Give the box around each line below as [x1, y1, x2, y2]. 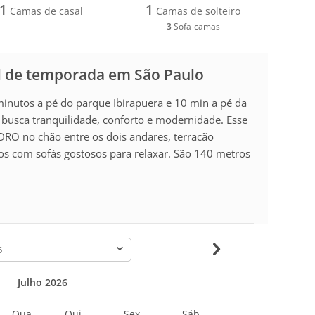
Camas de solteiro [153, 4, 241, 18]
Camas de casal [7, 4, 84, 18]
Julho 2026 [17, 275, 67, 289]
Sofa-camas [171, 20, 220, 32]
